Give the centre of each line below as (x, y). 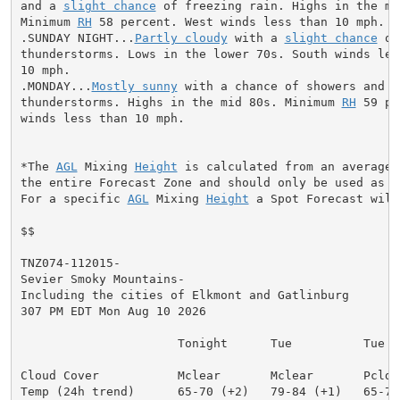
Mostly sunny (134, 86)
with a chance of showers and (281, 86)
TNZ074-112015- (70, 262)
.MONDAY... (56, 86)
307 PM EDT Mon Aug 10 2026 (113, 311)
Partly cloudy (181, 37)
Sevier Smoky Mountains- (102, 279)
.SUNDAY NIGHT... (77, 37)
